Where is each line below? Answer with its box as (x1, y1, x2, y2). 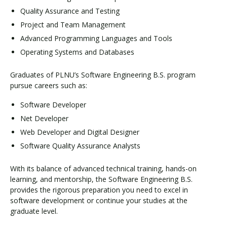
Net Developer (20, 113, 68, 123)
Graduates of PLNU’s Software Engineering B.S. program (10, 70, 196, 80)
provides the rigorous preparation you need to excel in (10, 185, 188, 195)
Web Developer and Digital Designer (20, 127, 139, 137)
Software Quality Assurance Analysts (20, 140, 140, 150)
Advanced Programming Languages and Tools (20, 33, 172, 43)
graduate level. (10, 206, 58, 216)
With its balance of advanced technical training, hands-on (10, 164, 197, 174)
